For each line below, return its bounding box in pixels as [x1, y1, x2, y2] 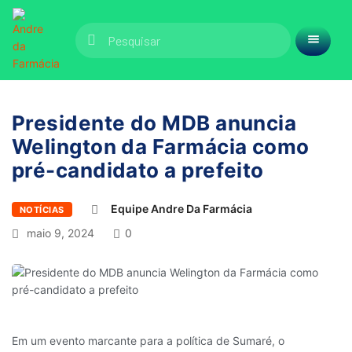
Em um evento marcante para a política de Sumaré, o [12, 334, 284, 347]
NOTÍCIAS [20, 204, 64, 215]
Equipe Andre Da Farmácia [110, 202, 252, 215]
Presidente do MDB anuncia [12, 111, 297, 135]
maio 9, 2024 [24, 226, 94, 240]
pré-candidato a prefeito [12, 158, 264, 182]
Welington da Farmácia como [12, 134, 310, 159]
